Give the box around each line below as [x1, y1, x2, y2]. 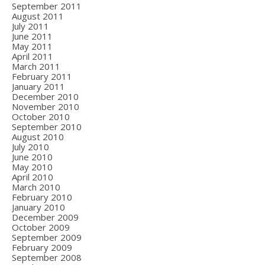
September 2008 [12, 251, 82, 263]
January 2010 [12, 201, 65, 213]
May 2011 [12, 40, 53, 52]
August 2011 [12, 10, 64, 22]
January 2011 [12, 80, 65, 92]
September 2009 [12, 231, 82, 243]
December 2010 [12, 91, 79, 102]
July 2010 [12, 141, 49, 153]
